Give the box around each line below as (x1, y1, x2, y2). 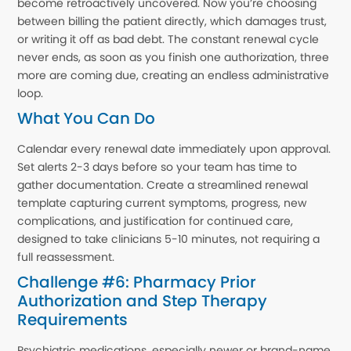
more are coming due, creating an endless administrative (17, 67, 330, 83)
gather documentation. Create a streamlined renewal (17, 176, 309, 193)
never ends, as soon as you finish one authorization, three (17, 49, 330, 65)
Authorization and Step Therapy (17, 289, 268, 312)
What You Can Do (17, 107, 156, 129)
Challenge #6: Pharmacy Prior (17, 270, 257, 293)
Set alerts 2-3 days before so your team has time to (17, 158, 298, 175)
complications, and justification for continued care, (17, 212, 294, 229)
